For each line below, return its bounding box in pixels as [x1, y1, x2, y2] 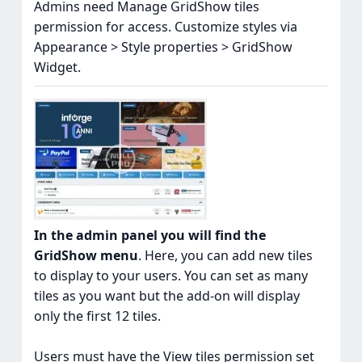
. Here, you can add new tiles [137, 246, 313, 265]
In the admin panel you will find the [33, 226, 266, 245]
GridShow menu [33, 246, 138, 265]
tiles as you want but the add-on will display [33, 287, 300, 305]
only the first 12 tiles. [33, 307, 161, 326]
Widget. [33, 58, 81, 77]
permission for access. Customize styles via [33, 18, 297, 36]
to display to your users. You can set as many [33, 267, 308, 285]
